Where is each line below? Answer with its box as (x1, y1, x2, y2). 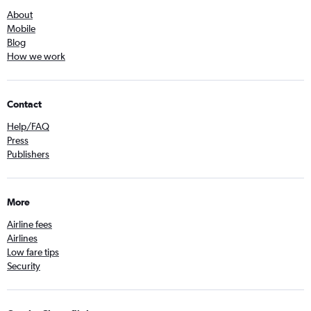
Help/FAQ (7, 121, 49, 132)
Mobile (7, 23, 35, 34)
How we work (7, 51, 65, 62)
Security (7, 260, 40, 271)
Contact (7, 99, 42, 110)
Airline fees (7, 219, 52, 230)
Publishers (7, 149, 49, 160)
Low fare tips (7, 246, 59, 258)
